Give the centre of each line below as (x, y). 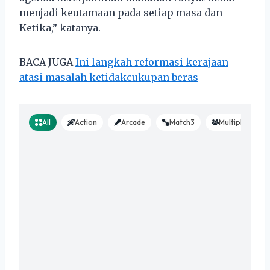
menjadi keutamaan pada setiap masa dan (121, 13)
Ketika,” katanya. (60, 28)
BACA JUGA (47, 62)
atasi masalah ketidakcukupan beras (109, 77)
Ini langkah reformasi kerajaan (152, 62)
